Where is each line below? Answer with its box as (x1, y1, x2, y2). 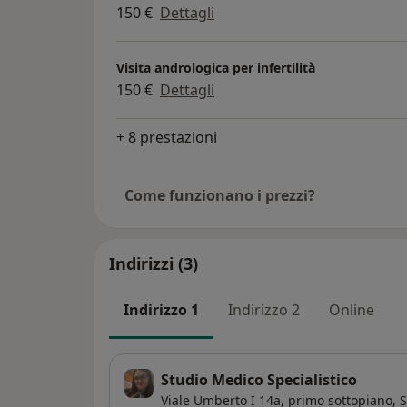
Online (329, 300, 374, 321)
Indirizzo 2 (228, 300, 300, 321)
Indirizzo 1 (124, 300, 199, 321)
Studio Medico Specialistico (161, 369, 357, 390)
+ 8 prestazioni (116, 127, 217, 148)
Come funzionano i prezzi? (124, 185, 315, 206)
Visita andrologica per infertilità (116, 58, 315, 76)
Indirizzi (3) (109, 253, 198, 275)
